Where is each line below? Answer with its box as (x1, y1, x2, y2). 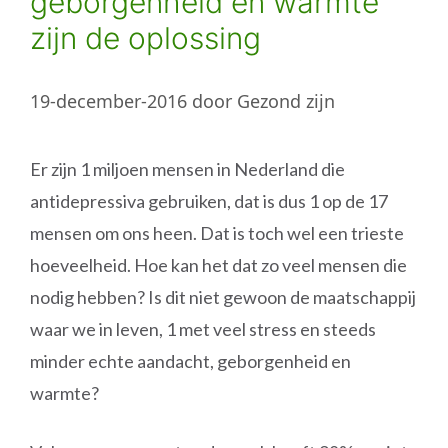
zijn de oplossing (30, 20, 261, 56)
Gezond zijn (237, 89, 335, 113)
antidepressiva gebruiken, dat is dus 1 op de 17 (30, 190, 388, 212)
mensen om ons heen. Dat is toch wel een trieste (30, 222, 404, 244)
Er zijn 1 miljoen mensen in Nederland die (30, 158, 345, 180)
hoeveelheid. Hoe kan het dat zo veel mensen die (30, 254, 407, 276)
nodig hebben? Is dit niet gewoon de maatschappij (30, 286, 416, 308)
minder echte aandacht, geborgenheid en (30, 350, 351, 372)
